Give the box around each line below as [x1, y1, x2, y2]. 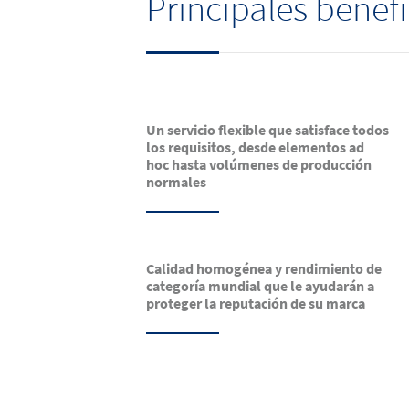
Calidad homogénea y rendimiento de [146, 259, 382, 278]
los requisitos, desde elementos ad [146, 138, 364, 157]
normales [146, 173, 206, 192]
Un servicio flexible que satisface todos [146, 121, 389, 140]
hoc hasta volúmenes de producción [146, 155, 372, 174]
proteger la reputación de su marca [146, 294, 365, 313]
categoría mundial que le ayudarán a [146, 277, 374, 296]
